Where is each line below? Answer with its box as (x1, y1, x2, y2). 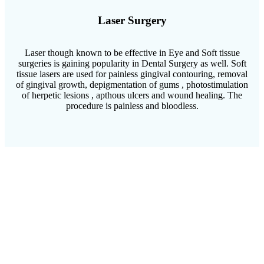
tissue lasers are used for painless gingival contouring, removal (16, 68, 247, 79)
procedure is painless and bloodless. (65, 100, 199, 111)
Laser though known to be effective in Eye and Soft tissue (24, 47, 240, 58)
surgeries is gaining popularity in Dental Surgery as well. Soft (18, 58, 246, 68)
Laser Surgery (97, 14, 167, 27)
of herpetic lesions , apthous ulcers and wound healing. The (22, 90, 242, 100)
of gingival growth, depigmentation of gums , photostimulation (16, 79, 248, 90)
